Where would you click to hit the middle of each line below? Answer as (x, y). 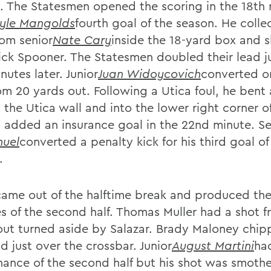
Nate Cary (82, 40)
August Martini (213, 245)
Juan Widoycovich (149, 73)
